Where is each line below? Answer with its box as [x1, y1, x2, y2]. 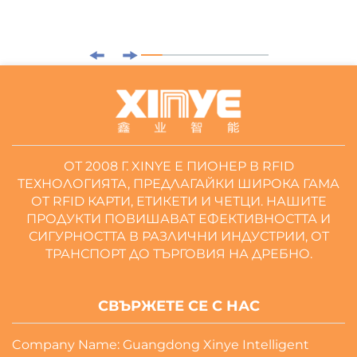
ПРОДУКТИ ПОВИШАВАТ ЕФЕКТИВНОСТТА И [26, 211, 331, 226]
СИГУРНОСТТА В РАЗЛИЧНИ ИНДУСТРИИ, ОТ [28, 229, 329, 244]
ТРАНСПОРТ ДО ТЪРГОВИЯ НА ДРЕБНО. [45, 246, 312, 261]
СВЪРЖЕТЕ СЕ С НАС [97, 297, 260, 315]
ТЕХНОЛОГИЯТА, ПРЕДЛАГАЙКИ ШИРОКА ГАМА [18, 176, 339, 191]
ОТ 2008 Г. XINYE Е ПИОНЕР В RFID [63, 159, 294, 174]
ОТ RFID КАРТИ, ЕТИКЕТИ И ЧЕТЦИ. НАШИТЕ [30, 194, 327, 209]
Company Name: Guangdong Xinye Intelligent [12, 337, 309, 352]
